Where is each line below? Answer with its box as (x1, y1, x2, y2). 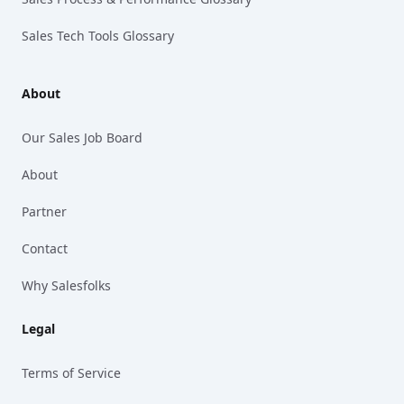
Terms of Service (22, 364, 121, 381)
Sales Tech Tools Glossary (22, 27, 174, 44)
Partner (22, 203, 67, 220)
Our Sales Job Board (22, 129, 142, 146)
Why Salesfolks (22, 277, 111, 294)
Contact (22, 240, 68, 257)
